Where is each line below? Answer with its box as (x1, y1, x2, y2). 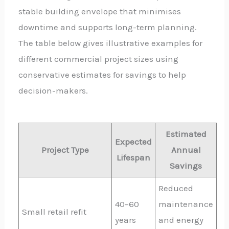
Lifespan (117, 152, 151, 163)
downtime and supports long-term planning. (18, 22, 197, 33)
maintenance (158, 199, 214, 210)
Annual (171, 145, 201, 155)
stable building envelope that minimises (18, 6, 181, 17)
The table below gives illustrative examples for (18, 38, 203, 49)
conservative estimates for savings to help (18, 70, 187, 80)
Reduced (158, 183, 194, 194)
